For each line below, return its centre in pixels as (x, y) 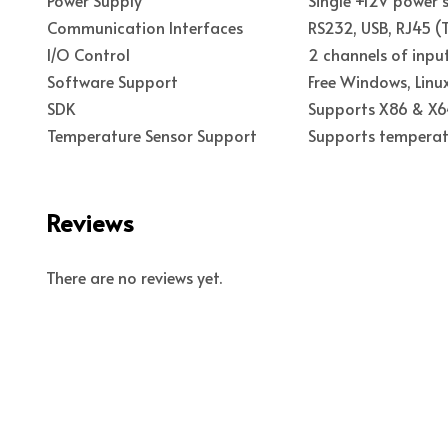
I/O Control (88, 53)
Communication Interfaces (145, 26)
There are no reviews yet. (134, 276)
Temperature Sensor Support (152, 134)
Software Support (112, 80)
